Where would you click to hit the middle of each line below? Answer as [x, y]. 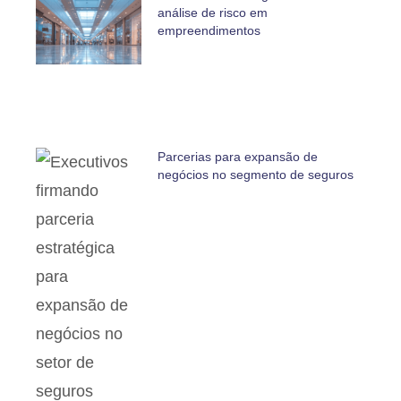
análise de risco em [212, 12]
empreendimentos [209, 30]
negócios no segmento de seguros [255, 174]
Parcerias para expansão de [237, 156]
